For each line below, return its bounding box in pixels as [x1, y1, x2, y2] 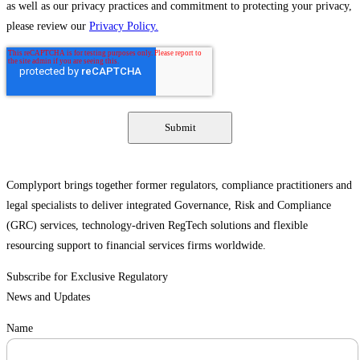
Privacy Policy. [89, 19, 158, 32]
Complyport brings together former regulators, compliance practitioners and [6, 178, 352, 191]
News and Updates [6, 290, 90, 303]
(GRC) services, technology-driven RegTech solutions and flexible [6, 219, 308, 231]
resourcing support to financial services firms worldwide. [6, 239, 266, 252]
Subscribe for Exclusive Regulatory [6, 270, 168, 283]
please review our [6, 19, 89, 32]
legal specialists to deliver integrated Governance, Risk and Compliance [6, 198, 331, 211]
